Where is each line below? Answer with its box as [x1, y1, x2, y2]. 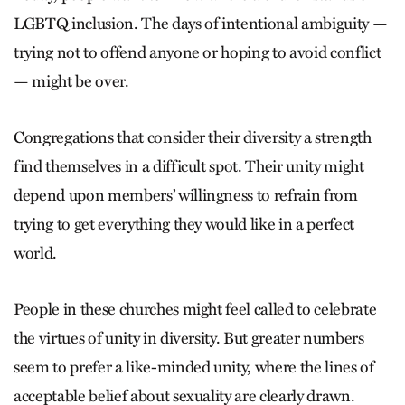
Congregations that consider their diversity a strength [14, 127, 372, 148]
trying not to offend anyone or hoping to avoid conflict [14, 42, 381, 63]
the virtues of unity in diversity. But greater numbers [14, 328, 364, 349]
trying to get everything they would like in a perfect [14, 214, 354, 235]
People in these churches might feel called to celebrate [14, 299, 377, 320]
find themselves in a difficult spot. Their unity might [14, 156, 364, 177]
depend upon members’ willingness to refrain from [14, 185, 358, 206]
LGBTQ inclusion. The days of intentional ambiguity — [14, 14, 388, 34]
